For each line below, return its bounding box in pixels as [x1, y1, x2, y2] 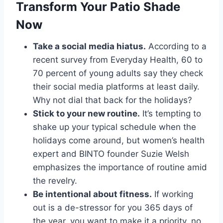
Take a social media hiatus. [33, 41, 146, 51]
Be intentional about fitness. [33, 189, 152, 199]
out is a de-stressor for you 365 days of [33, 203, 193, 213]
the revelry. [33, 176, 77, 186]
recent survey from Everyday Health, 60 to [33, 55, 203, 65]
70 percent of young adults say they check [33, 68, 203, 78]
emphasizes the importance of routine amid [33, 162, 207, 172]
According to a [146, 41, 207, 51]
